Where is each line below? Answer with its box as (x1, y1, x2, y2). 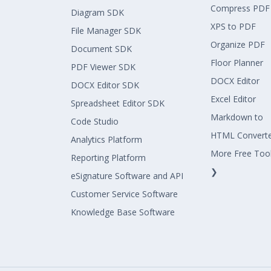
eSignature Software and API (71, 169, 183, 181)
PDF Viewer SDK (71, 60, 135, 73)
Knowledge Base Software (71, 206, 175, 218)
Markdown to (211, 111, 263, 123)
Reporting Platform (71, 151, 146, 163)
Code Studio (71, 115, 119, 127)
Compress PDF (211, 2, 270, 14)
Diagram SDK (71, 6, 124, 18)
